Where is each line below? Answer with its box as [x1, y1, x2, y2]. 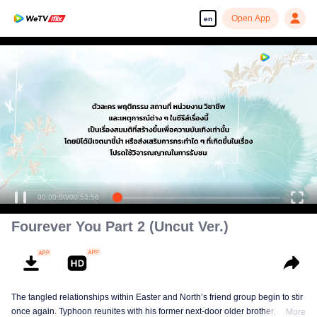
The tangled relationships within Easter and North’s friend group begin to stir [11, 292, 303, 302]
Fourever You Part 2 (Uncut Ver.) [11, 219, 229, 234]
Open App [231, 13, 270, 23]
